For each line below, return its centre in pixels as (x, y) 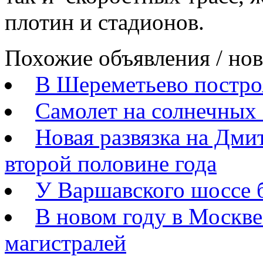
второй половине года (111, 164)
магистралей (65, 243)
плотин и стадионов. (104, 22)
